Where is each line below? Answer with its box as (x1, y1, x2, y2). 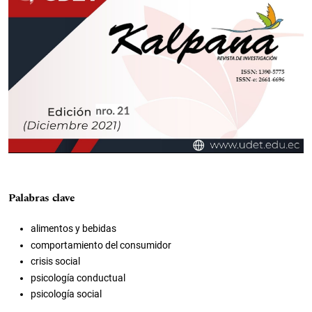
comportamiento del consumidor (31, 239, 171, 251)
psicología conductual (31, 272, 125, 283)
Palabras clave (8, 190, 75, 207)
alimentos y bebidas (31, 223, 116, 235)
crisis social (31, 256, 80, 267)
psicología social (31, 288, 102, 299)
